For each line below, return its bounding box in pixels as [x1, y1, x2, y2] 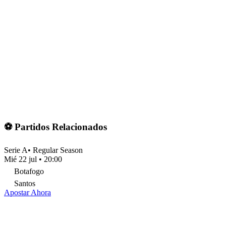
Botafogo [14, 166, 44, 176]
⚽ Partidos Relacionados [4, 121, 107, 132]
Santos [14, 179, 35, 188]
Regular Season [33, 145, 83, 154]
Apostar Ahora [4, 188, 51, 197]
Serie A [4, 145, 28, 154]
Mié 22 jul [4, 154, 37, 163]
